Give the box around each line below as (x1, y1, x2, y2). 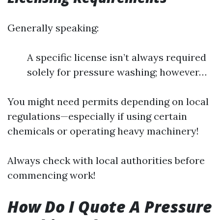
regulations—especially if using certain (7, 110, 187, 122)
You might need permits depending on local (7, 95, 209, 108)
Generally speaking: (7, 22, 99, 34)
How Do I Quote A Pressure (7, 196, 212, 217)
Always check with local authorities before (7, 154, 205, 166)
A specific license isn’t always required (27, 51, 206, 63)
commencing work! (7, 169, 96, 181)
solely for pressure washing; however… (27, 66, 207, 78)
